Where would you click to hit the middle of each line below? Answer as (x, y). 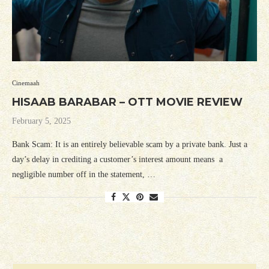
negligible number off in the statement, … (84, 175)
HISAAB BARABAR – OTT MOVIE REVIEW (127, 102)
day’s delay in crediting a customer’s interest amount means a (117, 160)
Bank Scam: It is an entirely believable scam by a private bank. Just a (130, 145)
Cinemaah (26, 83)
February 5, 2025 (41, 121)
